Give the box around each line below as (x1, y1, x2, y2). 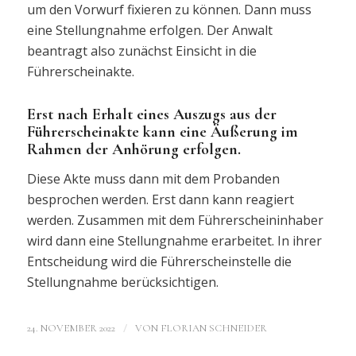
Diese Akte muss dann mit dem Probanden (26, 170, 280, 188)
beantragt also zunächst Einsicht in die (26, 41, 257, 60)
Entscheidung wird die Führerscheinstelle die (26, 253, 292, 271)
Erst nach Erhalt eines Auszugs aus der (26, 104, 277, 124)
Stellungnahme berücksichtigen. (26, 273, 219, 292)
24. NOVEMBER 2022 (26, 321, 115, 335)
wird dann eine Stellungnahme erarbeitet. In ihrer (26, 232, 322, 250)
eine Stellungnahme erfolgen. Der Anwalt (26, 21, 273, 39)
